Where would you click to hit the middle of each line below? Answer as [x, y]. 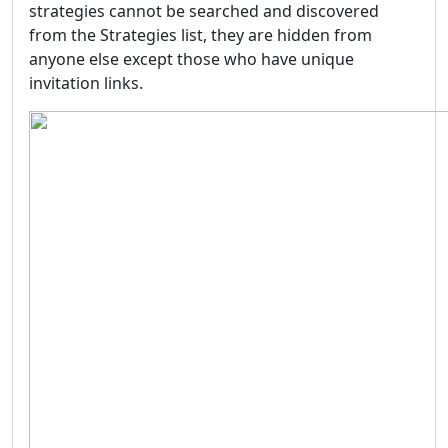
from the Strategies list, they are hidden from [200, 34]
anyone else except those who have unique [191, 58]
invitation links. [86, 82]
